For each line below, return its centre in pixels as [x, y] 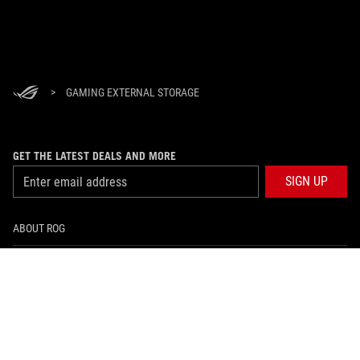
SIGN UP [306, 181]
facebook [182, 345]
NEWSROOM [40, 299]
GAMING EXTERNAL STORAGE [133, 92]
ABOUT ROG [39, 228]
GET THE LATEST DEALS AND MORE [94, 156]
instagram [218, 345]
